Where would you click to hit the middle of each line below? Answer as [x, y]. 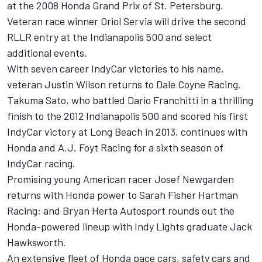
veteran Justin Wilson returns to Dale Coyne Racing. [124, 85]
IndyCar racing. [41, 163]
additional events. [47, 53]
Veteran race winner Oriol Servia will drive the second [127, 21]
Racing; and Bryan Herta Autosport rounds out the [121, 211]
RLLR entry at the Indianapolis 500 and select [109, 37]
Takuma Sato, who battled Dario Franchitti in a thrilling [130, 100]
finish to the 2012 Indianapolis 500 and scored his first [127, 116]
